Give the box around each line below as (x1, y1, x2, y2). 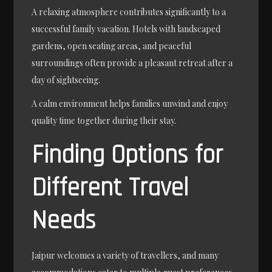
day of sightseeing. (32, 73, 101, 86)
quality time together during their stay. (32, 114, 177, 126)
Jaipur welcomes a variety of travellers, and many (32, 249, 219, 261)
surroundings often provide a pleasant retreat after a (32, 56, 233, 69)
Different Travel (32, 171, 189, 205)
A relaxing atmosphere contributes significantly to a (32, 5, 226, 18)
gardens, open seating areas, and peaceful (32, 39, 192, 52)
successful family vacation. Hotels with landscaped (32, 22, 221, 35)
